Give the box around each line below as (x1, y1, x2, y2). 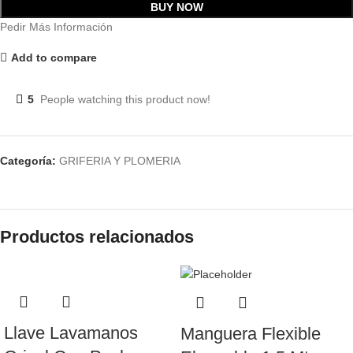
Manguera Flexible (180, 324, 321, 344)
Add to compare (10, 50, 97, 64)
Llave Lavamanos (4, 323, 138, 343)
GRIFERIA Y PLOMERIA (59, 154, 180, 167)
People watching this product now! (40, 93, 210, 106)
